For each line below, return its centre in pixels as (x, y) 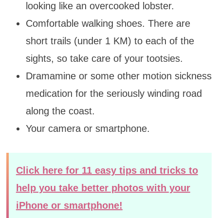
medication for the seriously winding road (114, 93)
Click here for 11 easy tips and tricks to (107, 170)
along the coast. (60, 111)
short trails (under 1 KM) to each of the (110, 41)
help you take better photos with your (103, 188)
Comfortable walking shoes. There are (108, 23)
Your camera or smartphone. (88, 128)
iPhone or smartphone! (69, 205)
